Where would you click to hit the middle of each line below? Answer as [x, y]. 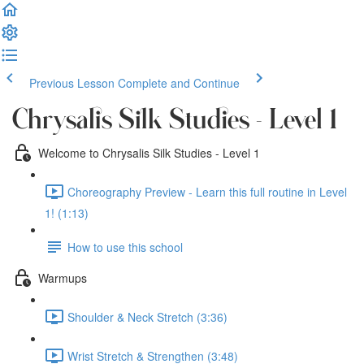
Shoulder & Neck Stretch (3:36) [147, 316]
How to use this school [125, 247]
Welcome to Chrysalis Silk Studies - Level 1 [149, 152]
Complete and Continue [179, 83]
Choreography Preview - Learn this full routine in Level [207, 191]
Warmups [63, 277]
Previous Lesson [72, 83]
